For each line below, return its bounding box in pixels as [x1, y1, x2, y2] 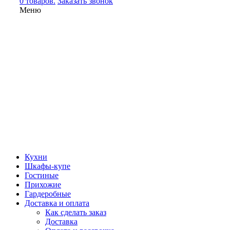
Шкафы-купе [25, 162, 70, 170]
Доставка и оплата [25, 199, 89, 207]
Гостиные [25, 171, 59, 180]
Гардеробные [25, 189, 71, 198]
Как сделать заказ [45, 208, 106, 217]
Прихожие [25, 180, 61, 189]
